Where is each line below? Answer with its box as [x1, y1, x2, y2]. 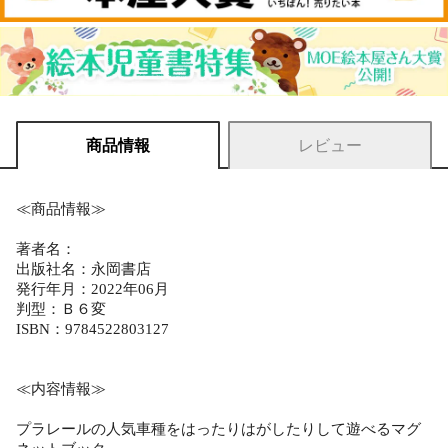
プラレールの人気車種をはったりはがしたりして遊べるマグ [16, 420, 421, 437]
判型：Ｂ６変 [16, 300, 106, 317]
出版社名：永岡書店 [16, 260, 151, 277]
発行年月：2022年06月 [16, 280, 169, 297]
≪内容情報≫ [16, 380, 106, 397]
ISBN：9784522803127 [16, 320, 169, 337]
